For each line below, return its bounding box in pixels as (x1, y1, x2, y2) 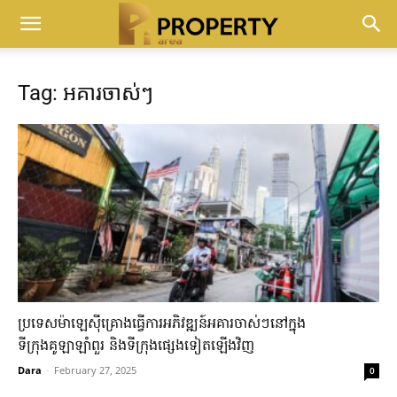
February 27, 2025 (54, 363, 136, 378)
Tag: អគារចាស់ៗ (18, 81, 153, 105)
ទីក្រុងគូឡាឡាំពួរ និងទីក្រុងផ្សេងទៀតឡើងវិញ (18, 336, 254, 358)
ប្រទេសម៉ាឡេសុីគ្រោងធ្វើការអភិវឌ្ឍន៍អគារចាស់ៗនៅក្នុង (18, 314, 306, 336)
